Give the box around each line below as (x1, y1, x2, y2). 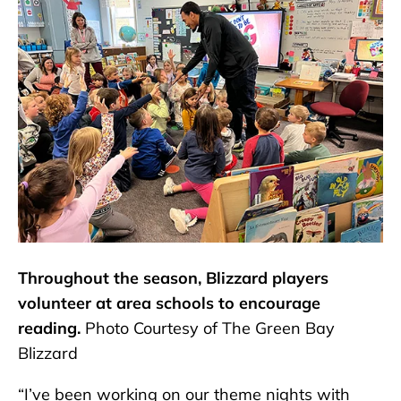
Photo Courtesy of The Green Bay (85, 318, 335, 339)
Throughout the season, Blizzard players (18, 268, 328, 289)
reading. (18, 318, 85, 339)
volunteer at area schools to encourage (18, 293, 320, 314)
